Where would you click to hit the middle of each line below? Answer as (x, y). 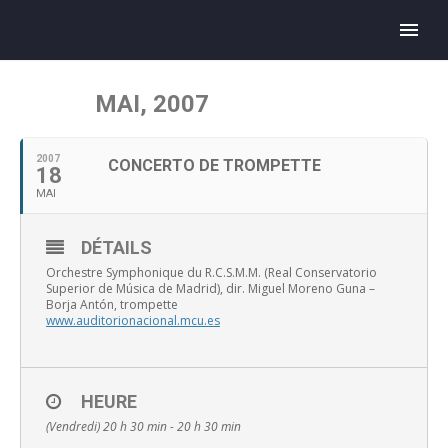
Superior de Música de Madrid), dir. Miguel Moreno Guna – (210, 288)
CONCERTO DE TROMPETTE (214, 165)
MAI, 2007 (152, 104)
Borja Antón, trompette (112, 304)
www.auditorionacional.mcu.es (133, 320)
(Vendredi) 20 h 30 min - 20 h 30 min (143, 426)
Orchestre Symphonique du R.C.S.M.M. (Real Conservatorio (211, 272)
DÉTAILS (116, 247)
